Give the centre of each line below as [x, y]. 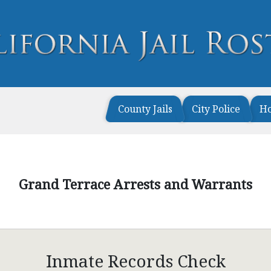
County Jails [145, 109]
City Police [216, 109]
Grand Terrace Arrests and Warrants [135, 184]
